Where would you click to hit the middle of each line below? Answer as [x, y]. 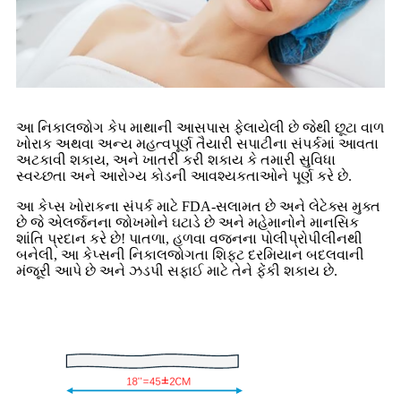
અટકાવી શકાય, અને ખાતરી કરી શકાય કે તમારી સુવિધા [176, 160]
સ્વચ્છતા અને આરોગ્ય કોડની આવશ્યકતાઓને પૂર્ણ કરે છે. [184, 176]
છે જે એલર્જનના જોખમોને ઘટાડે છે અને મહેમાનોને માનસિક [188, 223]
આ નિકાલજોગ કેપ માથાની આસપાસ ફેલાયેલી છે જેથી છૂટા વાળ [200, 128]
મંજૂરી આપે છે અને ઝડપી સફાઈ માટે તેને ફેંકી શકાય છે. [177, 271]
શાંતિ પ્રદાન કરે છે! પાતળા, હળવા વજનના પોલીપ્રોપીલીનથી [189, 239]
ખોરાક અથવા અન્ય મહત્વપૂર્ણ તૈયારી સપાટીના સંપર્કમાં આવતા [197, 144]
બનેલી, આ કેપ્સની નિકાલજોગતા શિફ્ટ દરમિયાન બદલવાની [190, 255]
